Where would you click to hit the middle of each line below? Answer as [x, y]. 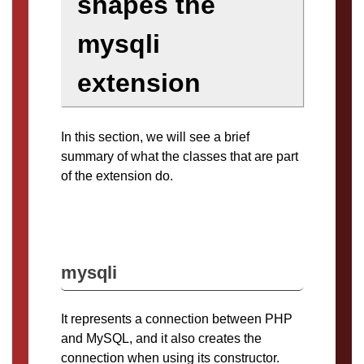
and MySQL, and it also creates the [161, 338]
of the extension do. [117, 176]
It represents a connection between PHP [177, 318]
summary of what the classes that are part [180, 157]
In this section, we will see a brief [155, 137]
